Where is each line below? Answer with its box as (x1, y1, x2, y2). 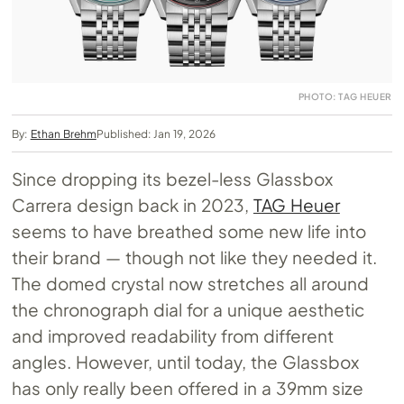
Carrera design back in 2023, (12, 193, 253, 216)
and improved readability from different (12, 324, 335, 346)
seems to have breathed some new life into (12, 219, 366, 242)
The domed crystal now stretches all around (12, 271, 369, 294)
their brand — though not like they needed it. (12, 245, 377, 268)
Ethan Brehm (30, 126, 96, 141)
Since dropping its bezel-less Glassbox (12, 167, 334, 189)
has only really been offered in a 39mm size (12, 376, 363, 399)
